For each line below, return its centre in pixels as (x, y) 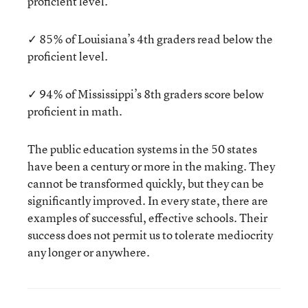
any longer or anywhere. (89, 252)
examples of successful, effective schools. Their (147, 218)
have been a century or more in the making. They (151, 166)
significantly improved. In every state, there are (148, 200)
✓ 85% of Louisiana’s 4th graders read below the (150, 39)
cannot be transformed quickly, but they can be (146, 183)
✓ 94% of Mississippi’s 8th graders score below (146, 94)
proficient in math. (75, 111)
